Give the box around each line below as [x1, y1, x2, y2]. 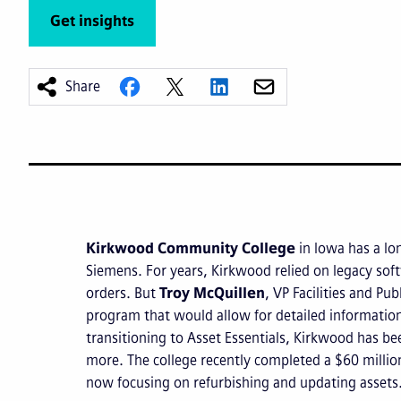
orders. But [86, 285, 159, 303]
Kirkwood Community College [86, 240, 295, 258]
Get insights [50, 13, 134, 30]
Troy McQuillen [159, 285, 265, 303]
